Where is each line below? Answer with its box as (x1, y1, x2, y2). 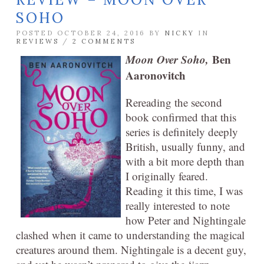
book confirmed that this (126, 110, 236, 124)
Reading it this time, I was (126, 183, 243, 198)
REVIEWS (16, 37, 59, 45)
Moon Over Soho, (126, 51, 212, 67)
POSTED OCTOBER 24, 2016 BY (16, 29, 164, 37)
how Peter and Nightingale (126, 213, 246, 227)
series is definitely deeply (126, 124, 238, 139)
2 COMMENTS (72, 37, 136, 45)
